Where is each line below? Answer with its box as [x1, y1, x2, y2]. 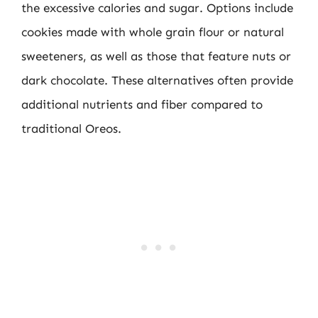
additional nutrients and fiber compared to [21, 97, 263, 111]
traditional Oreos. [21, 121, 121, 136]
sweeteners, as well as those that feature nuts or [21, 48, 291, 63]
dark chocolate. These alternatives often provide [21, 72, 293, 87]
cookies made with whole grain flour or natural [21, 24, 284, 39]
